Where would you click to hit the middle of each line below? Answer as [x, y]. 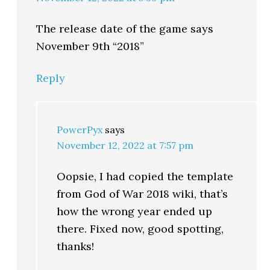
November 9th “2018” [90, 46]
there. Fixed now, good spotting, [140, 228]
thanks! [76, 246]
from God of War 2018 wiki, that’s [143, 193]
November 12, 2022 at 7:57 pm [125, 145]
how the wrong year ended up [135, 211]
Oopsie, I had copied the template [145, 176]
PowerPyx [80, 129]
